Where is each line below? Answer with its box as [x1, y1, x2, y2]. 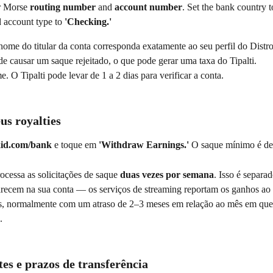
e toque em [52, 140, 99, 151]
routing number [30, 1, 96, 12]
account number [115, 1, 182, 12]
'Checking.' [65, 16, 112, 27]
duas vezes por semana [120, 169, 214, 180]
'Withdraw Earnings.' [99, 140, 189, 151]
